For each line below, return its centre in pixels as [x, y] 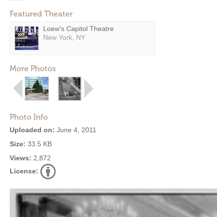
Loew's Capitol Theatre [78, 29]
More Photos [33, 69]
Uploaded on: [32, 130]
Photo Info [29, 117]
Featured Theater [41, 14]
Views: [21, 158]
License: [24, 171]
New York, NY [64, 37]
